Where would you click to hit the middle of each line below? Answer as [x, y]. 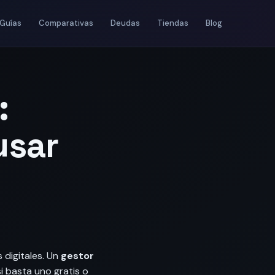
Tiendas [173, 23]
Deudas [125, 23]
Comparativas [66, 23]
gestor [77, 256]
